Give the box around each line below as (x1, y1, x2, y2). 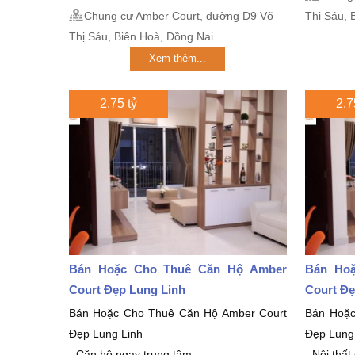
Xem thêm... (149, 52, 207, 64)
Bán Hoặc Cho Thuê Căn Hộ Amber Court (69, 307, 287, 319)
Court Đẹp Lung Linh (69, 283, 185, 296)
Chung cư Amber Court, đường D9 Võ (84, 9, 273, 22)
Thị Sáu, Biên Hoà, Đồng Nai (69, 29, 213, 43)
